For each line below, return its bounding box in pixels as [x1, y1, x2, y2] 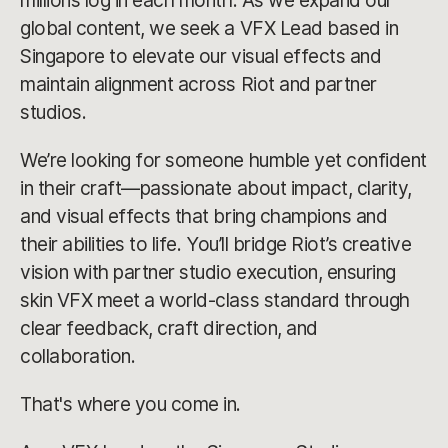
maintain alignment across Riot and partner [20, 72, 377, 96]
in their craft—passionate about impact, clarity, [20, 176, 412, 200]
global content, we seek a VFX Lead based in [20, 16, 399, 40]
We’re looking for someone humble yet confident [20, 148, 427, 172]
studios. [20, 100, 87, 124]
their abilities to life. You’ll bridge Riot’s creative [20, 232, 412, 256]
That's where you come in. [20, 392, 241, 416]
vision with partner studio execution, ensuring [20, 260, 396, 284]
